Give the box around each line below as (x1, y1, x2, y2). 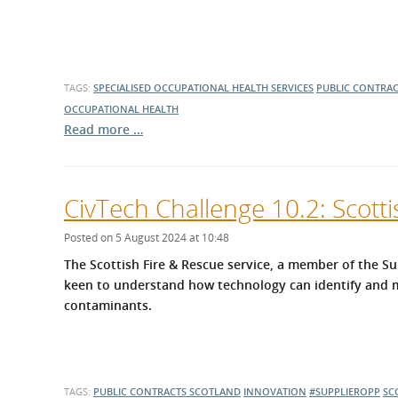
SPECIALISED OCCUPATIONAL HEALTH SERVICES (93, 80, 314, 94)
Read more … (64, 120, 143, 138)
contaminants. (64, 296, 152, 314)
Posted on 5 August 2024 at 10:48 (64, 229, 229, 245)
